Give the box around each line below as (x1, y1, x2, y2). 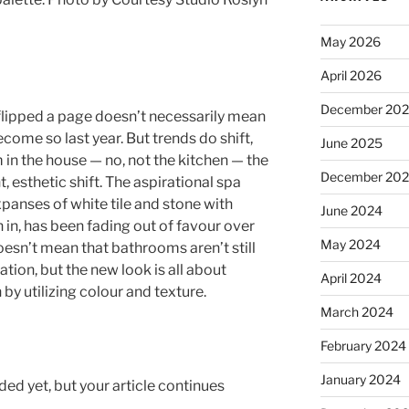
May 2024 (320, 236, 381, 252)
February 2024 (320, 337, 406, 353)
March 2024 (320, 303, 393, 320)
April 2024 (320, 269, 382, 286)
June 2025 (320, 134, 383, 151)
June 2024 (320, 202, 383, 218)
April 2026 (320, 67, 382, 83)
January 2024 (320, 371, 401, 387)
